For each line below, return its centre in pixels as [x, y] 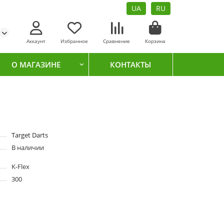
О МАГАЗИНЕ [36, 64]
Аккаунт [36, 41]
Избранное [74, 41]
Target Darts [29, 135]
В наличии [27, 148]
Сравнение [116, 41]
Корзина [155, 41]
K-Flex [20, 167]
